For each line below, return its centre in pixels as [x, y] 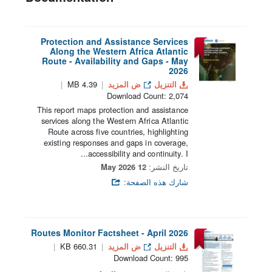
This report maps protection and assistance [112, 110]
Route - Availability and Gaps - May [115, 61]
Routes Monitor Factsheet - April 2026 [110, 233]
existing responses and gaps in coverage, [116, 143]
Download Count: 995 [151, 258]
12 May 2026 [142, 167]
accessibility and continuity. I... [138, 154]
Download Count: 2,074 [148, 96]
